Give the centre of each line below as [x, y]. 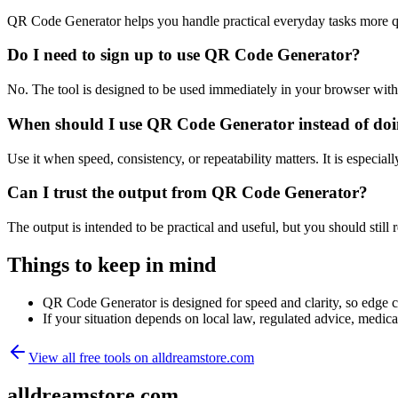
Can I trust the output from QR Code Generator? [187, 193]
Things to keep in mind [111, 264]
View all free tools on [90, 357]
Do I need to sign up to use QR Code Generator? [184, 55]
